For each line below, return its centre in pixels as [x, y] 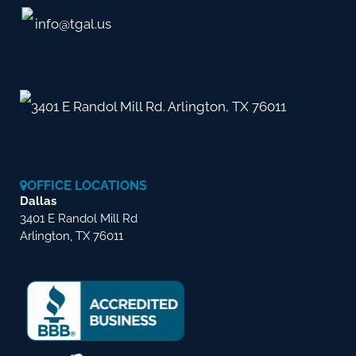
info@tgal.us [73, 24]
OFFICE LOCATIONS [87, 186]
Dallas [38, 201]
